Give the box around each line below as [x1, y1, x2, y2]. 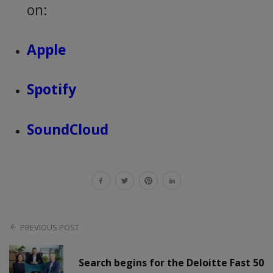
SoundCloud [26, 119, 108, 139]
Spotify [26, 80, 76, 99]
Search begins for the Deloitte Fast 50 [78, 256, 264, 270]
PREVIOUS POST [20, 221, 80, 233]
